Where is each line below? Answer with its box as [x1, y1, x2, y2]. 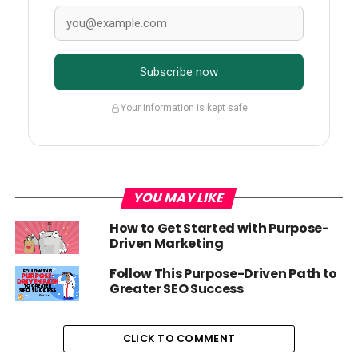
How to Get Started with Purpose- [109, 218, 329, 237]
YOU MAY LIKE [131, 188, 227, 207]
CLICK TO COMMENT [122, 331, 236, 345]
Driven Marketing [109, 233, 224, 253]
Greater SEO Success [109, 279, 244, 298]
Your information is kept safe [120, 102, 248, 114]
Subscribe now [139, 64, 219, 79]
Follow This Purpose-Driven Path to [109, 264, 337, 283]
